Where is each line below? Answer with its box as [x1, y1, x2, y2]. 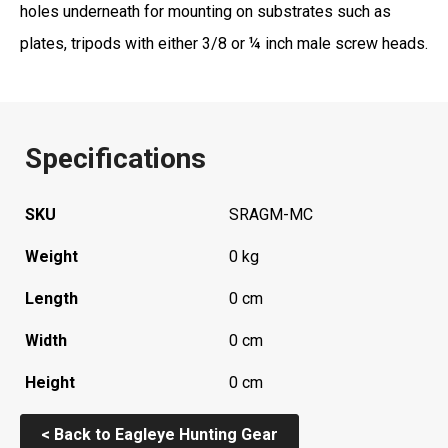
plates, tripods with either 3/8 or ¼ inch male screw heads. [20, 33, 428, 53]
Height [25, 372, 75, 392]
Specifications [25, 141, 206, 175]
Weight [25, 246, 78, 266]
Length [25, 288, 78, 308]
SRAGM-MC [229, 204, 313, 224]
